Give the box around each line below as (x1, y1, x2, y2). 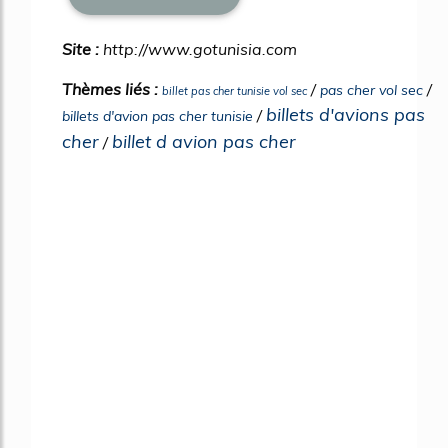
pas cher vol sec (320, 80, 423, 99)
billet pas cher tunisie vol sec (162, 83, 307, 98)
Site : (62, 38, 103, 59)
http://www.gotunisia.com (103, 38, 297, 59)
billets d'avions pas (266, 102, 425, 126)
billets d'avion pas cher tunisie (62, 106, 253, 125)
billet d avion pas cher (112, 129, 296, 153)
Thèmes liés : (62, 78, 162, 99)
